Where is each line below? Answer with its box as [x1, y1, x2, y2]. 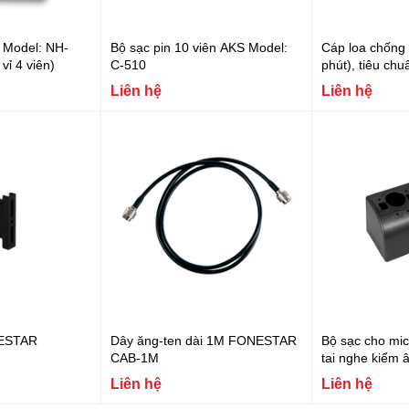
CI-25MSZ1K [321, 109, 396, 124]
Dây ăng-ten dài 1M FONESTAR [110, 331, 297, 348]
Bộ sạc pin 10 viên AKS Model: [110, 39, 288, 55]
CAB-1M [110, 349, 159, 365]
